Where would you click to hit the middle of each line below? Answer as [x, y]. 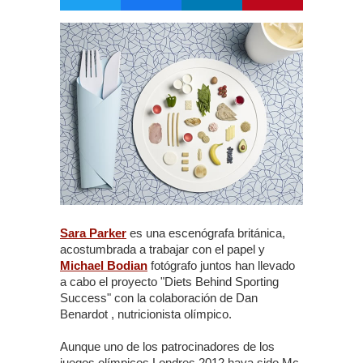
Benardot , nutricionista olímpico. [146, 314]
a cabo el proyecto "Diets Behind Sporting [169, 282]
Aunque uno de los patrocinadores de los [167, 346]
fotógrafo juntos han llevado [223, 265]
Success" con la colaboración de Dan [159, 298]
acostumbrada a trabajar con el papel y [162, 249]
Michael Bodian [104, 265]
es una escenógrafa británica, [206, 233]
